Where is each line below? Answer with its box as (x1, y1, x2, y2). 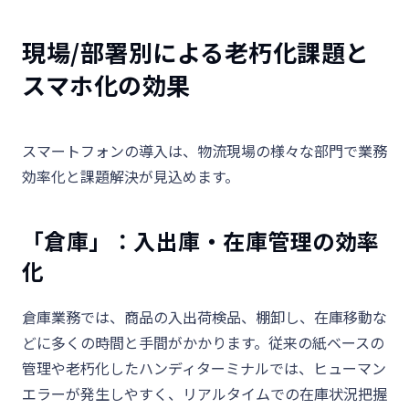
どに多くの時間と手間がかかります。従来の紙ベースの (22, 331, 384, 354)
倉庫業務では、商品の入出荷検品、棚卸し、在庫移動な (22, 306, 387, 329)
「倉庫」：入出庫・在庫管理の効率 (22, 225, 380, 257)
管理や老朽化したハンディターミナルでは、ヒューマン (22, 357, 386, 380)
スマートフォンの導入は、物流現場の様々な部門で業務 (22, 140, 387, 163)
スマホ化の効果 (22, 68, 191, 102)
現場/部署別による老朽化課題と (22, 35, 370, 69)
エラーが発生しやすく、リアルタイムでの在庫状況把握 (22, 383, 387, 405)
